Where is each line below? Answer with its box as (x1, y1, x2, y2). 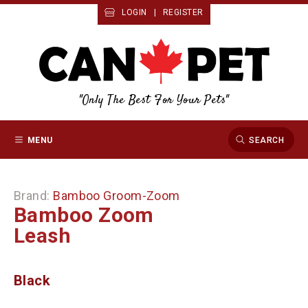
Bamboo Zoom (14, 203, 154, 228)
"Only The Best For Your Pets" (79, 91, 229, 109)
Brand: (14, 188, 54, 203)
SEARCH (249, 135, 284, 145)
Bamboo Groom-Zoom (53, 188, 180, 203)
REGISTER (163, 8, 203, 17)
